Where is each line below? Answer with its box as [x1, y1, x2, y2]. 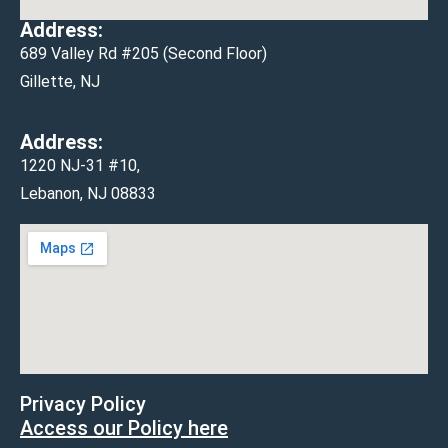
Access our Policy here [20, 415, 228, 440]
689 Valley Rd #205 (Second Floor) [20, 43, 267, 63]
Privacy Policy [20, 391, 146, 416]
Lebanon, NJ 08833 [20, 183, 156, 203]
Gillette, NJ [20, 71, 100, 91]
